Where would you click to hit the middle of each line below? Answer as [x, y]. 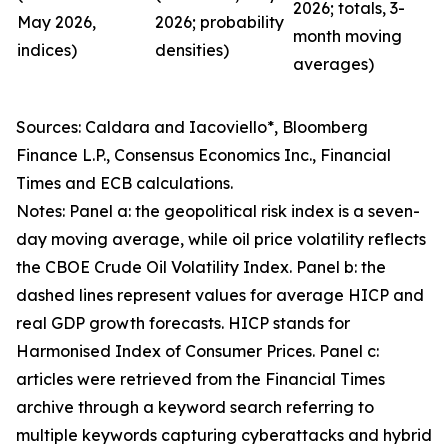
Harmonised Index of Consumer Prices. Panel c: [197, 351]
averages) [333, 64]
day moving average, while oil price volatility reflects [221, 239]
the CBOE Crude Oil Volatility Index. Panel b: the [201, 267]
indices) [47, 50]
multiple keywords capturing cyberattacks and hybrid [224, 435]
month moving [347, 36]
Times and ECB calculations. [124, 183]
